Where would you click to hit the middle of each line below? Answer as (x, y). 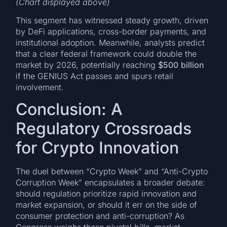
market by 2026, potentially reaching (87, 65)
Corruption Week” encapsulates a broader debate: (111, 183)
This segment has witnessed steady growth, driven (112, 20)
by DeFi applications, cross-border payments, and (111, 31)
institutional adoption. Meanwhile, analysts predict (110, 42)
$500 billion (181, 65)
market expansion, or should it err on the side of (107, 205)
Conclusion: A (69, 109)
